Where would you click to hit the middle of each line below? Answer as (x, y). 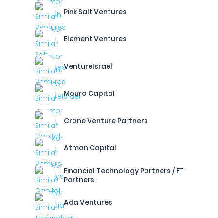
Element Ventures (95, 39)
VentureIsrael (88, 66)
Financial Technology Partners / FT (124, 171)
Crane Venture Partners (106, 121)
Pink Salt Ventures (95, 12)
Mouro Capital (89, 93)
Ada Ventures (88, 202)
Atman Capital (90, 148)
